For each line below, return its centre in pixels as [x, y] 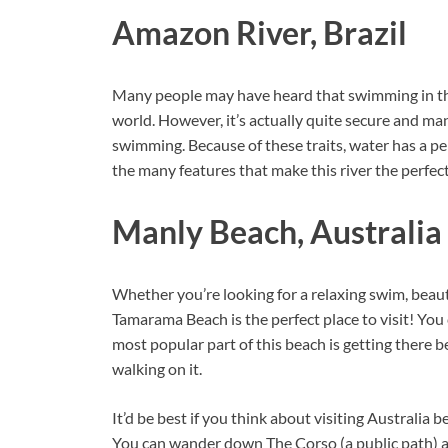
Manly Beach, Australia [277, 231]
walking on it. [157, 368]
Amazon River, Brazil [259, 33]
